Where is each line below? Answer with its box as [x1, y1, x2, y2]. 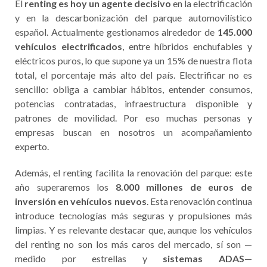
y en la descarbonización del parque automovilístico [15, 12, 252, 24]
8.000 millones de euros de [115, 181, 253, 193]
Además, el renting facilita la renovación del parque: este [15, 167, 252, 179]
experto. [15, 141, 49, 153]
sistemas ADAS [163, 253, 245, 265]
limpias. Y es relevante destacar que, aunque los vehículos [15, 224, 252, 236]
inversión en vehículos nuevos [15, 195, 147, 207]
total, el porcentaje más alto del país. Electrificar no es [15, 69, 252, 81]
